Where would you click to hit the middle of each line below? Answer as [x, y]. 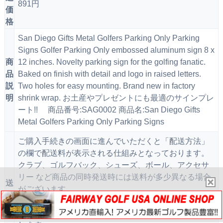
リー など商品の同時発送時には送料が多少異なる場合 [114, 177]
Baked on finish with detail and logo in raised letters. [109, 74]
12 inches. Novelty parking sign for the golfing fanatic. [111, 62]
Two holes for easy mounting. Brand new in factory [106, 86]
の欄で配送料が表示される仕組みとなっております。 [113, 153]
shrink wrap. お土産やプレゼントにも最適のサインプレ [116, 98]
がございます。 [46, 189]
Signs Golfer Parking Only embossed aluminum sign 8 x [116, 50]
